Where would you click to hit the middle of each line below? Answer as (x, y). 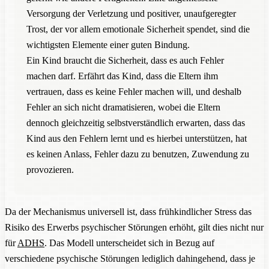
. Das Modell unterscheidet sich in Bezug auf (129, 243)
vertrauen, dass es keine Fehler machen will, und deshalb (134, 91)
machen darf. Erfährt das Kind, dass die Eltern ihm (122, 76)
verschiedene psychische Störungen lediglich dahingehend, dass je (130, 258)
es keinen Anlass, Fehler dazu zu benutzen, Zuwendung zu (138, 154)
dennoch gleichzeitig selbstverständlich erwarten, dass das (136, 122)
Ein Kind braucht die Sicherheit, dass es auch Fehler (125, 60)
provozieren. (50, 169)
